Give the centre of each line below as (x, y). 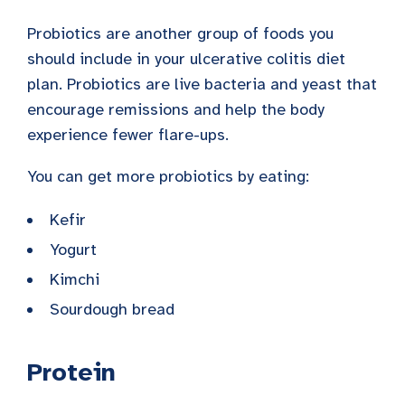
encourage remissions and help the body (176, 109)
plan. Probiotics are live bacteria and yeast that (202, 84)
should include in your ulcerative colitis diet (186, 58)
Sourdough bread (112, 309)
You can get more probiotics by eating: (168, 176)
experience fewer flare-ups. (128, 134)
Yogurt (73, 249)
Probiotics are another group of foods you (180, 33)
